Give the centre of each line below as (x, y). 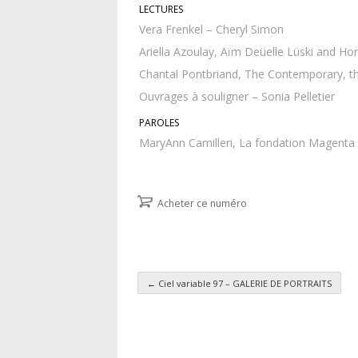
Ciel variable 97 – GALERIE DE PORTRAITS (244, 283)
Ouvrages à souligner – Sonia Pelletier (237, 97)
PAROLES (159, 123)
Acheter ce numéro (202, 204)
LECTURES (161, 10)
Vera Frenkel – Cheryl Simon (211, 30)
